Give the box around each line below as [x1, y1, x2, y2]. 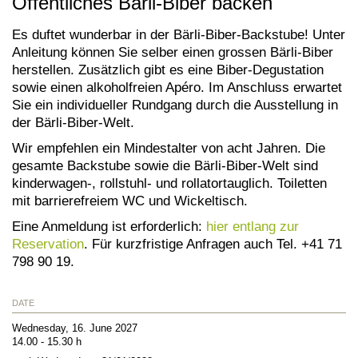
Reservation [12, 236, 84, 251]
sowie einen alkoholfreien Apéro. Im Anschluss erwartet [12, 79, 342, 94]
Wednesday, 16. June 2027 [12, 322, 137, 335]
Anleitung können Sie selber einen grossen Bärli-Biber [12, 44, 333, 59]
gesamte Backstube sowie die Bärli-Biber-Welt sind [12, 157, 318, 173]
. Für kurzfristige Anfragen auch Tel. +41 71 [84, 236, 342, 251]
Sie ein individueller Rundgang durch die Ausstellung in [12, 97, 338, 112]
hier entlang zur [206, 218, 299, 233]
